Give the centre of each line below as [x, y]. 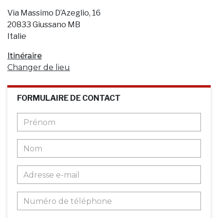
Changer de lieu [39, 67]
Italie [17, 36]
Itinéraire [25, 56]
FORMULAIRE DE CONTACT [69, 98]
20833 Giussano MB [44, 25]
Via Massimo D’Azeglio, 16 [54, 13]
